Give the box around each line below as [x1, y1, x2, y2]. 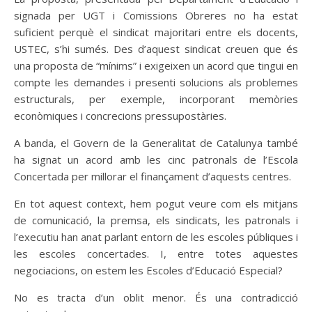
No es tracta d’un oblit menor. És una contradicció [14, 290, 298, 304]
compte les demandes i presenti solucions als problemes [14, 75, 298, 89]
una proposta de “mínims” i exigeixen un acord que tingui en [14, 58, 298, 72]
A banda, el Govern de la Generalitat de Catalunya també [14, 136, 298, 150]
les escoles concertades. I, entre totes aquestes [14, 247, 298, 260]
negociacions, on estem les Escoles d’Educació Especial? [14, 263, 283, 277]
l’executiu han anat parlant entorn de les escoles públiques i [14, 230, 298, 244]
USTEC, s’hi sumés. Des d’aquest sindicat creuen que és [14, 42, 298, 56]
